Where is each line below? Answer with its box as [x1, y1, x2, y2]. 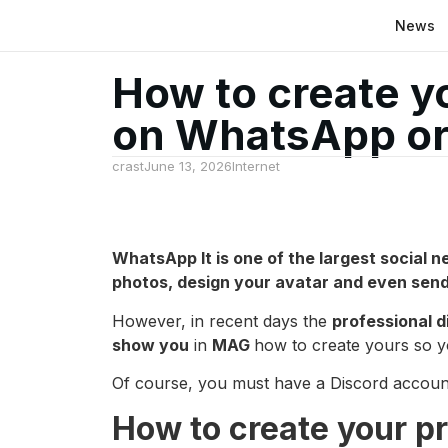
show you [112, 334, 189, 355]
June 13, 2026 [144, 158, 232, 174]
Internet [232, 158, 280, 174]
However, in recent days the [112, 310, 332, 331]
